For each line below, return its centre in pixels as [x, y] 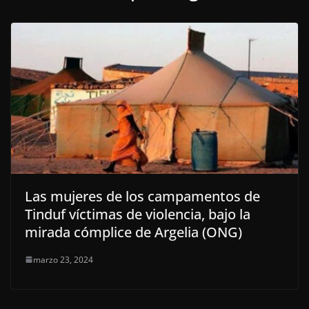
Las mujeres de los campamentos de [142, 196]
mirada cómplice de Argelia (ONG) [133, 232]
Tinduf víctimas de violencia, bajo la [138, 214]
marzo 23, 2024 [63, 259]
